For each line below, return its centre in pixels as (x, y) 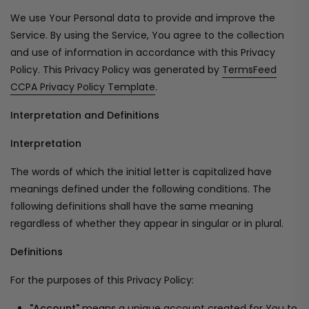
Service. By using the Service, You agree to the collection (147, 35)
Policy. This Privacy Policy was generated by (116, 70)
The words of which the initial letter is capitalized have (141, 172)
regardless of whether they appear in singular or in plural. (147, 223)
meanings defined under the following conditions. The (141, 189)
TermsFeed (249, 70)
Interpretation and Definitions (85, 115)
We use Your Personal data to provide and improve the (143, 18)
